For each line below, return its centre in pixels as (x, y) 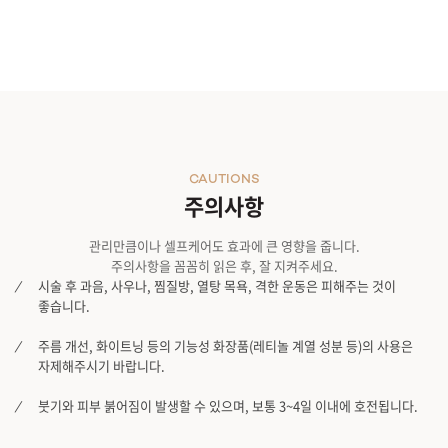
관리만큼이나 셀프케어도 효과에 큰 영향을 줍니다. (224, 246)
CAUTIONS (224, 180)
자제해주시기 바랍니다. (101, 366)
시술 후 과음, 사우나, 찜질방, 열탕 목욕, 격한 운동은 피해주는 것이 (217, 286)
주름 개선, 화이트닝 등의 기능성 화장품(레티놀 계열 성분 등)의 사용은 (225, 346)
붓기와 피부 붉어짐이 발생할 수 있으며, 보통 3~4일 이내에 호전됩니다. (228, 406)
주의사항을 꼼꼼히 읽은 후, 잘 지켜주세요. (224, 266)
